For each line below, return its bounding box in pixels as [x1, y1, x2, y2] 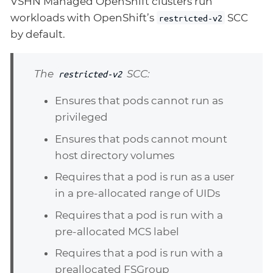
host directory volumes [55, 149, 174, 161]
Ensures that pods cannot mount [55, 132, 227, 145]
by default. [10, 28, 65, 41]
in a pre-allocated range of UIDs [55, 187, 220, 200]
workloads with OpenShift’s [10, 12, 157, 24]
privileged [55, 111, 108, 124]
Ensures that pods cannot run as [55, 94, 223, 107]
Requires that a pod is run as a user [55, 171, 235, 183]
